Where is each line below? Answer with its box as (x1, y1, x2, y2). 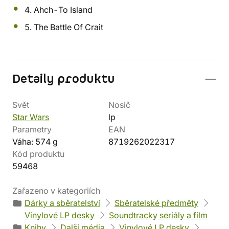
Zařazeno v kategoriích (12, 186, 100, 196)
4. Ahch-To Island (25, 5, 93, 15)
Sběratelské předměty (114, 198, 198, 208)
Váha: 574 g (12, 136, 58, 147)
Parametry (12, 124, 52, 134)
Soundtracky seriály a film (109, 210, 208, 220)
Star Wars (12, 112, 49, 122)
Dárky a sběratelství (25, 198, 100, 208)
